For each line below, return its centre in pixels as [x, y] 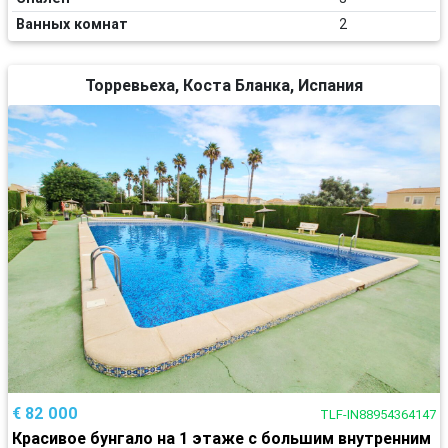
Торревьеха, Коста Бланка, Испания [224, 84]
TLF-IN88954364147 [378, 414]
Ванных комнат [72, 23]
